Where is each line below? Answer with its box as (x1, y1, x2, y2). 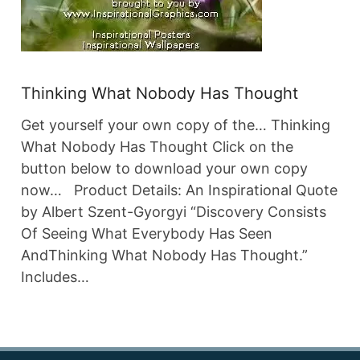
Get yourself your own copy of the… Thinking (21, 117, 330, 133)
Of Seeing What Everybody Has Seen (21, 225, 272, 242)
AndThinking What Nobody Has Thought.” (21, 247, 316, 264)
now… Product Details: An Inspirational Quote (21, 182, 337, 198)
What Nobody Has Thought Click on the (21, 138, 293, 155)
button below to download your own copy (21, 160, 308, 177)
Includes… (21, 268, 89, 285)
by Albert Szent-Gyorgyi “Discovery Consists (21, 203, 326, 220)
